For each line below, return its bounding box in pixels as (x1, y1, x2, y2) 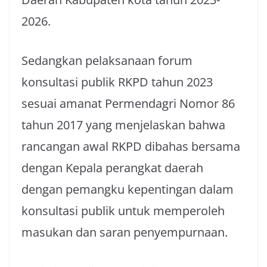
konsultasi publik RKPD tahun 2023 (21, 74, 213, 90)
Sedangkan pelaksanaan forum (21, 52, 193, 69)
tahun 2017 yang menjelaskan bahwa (21, 117, 225, 133)
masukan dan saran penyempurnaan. (21, 224, 228, 240)
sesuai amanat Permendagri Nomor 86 (21, 95, 235, 111)
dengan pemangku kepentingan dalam (21, 181, 234, 197)
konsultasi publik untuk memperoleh (21, 203, 225, 219)
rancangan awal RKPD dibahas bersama (21, 138, 240, 154)
